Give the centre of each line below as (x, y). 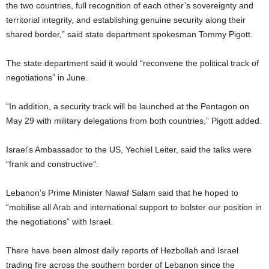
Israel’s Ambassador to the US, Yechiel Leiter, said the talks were (129, 149)
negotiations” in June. (47, 77)
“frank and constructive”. (52, 164)
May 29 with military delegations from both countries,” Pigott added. (134, 120)
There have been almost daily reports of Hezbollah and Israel (122, 250)
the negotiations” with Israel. (59, 221)
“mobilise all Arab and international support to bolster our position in (134, 207)
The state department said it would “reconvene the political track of (132, 63)
